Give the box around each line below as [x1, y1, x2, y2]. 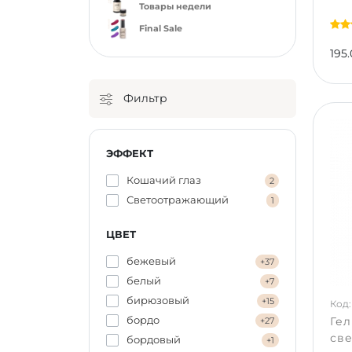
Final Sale [138, 23, 182, 35]
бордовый [126, 333, 181, 346]
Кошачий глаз [126, 174, 201, 186]
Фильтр [119, 91, 167, 105]
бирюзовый [126, 294, 189, 306]
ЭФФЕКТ [105, 147, 153, 159]
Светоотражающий [126, 193, 229, 206]
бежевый [126, 255, 176, 267]
